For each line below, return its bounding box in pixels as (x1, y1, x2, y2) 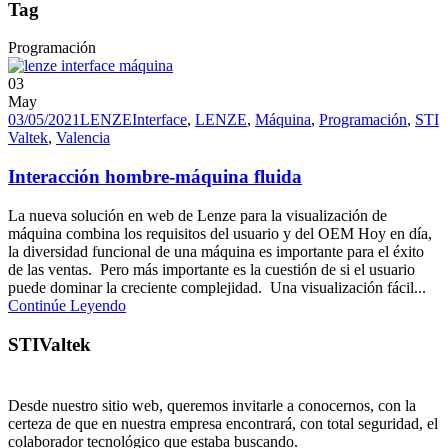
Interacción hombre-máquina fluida (8, 166, 302, 188)
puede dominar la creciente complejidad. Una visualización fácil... (8, 278, 426, 296)
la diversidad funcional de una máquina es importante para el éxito (8, 242, 424, 260)
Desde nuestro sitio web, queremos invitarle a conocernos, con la (8, 397, 416, 415)
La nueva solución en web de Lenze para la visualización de (8, 206, 387, 224)
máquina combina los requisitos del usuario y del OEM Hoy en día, (8, 224, 432, 242)
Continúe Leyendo (8, 296, 126, 314)
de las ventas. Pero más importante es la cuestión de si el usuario (8, 260, 415, 278)
